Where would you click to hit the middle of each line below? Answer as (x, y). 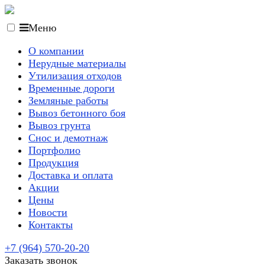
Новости (48, 212)
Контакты (51, 225)
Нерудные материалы (77, 63)
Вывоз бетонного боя (77, 113)
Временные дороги (72, 88)
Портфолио (54, 150)
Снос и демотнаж (68, 138)
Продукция (54, 163)
